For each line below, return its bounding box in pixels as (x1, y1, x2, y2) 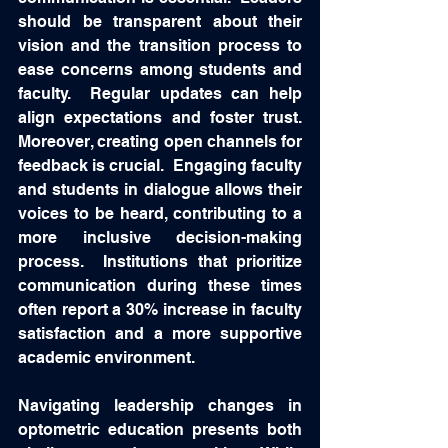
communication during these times (18, 276, 302, 295)
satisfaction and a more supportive (18, 324, 302, 343)
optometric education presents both (18, 420, 302, 439)
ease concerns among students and (18, 60, 302, 79)
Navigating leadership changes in (18, 396, 302, 415)
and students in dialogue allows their (18, 180, 302, 199)
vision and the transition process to (18, 36, 302, 55)
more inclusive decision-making (18, 228, 302, 247)
